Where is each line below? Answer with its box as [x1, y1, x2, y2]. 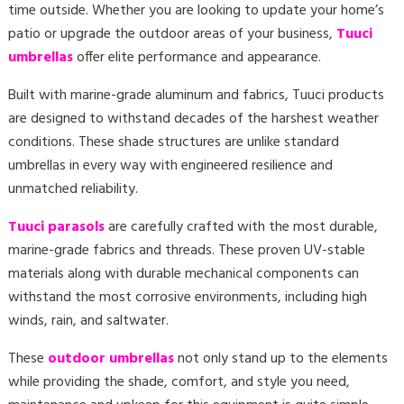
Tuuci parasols [7, 215, 105, 239]
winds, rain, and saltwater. [7, 308, 169, 333]
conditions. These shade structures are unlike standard [7, 130, 339, 154]
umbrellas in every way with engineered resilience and [7, 153, 333, 178]
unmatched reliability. [7, 177, 138, 201]
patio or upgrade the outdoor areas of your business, [7, 22, 336, 46]
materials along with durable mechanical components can [7, 262, 359, 286]
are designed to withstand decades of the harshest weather [7, 106, 379, 131]
